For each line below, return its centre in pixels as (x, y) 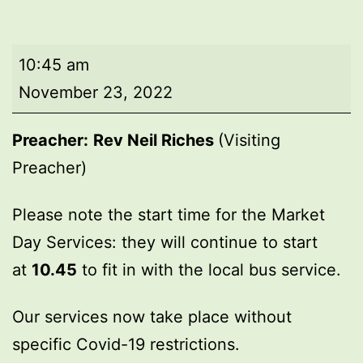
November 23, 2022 (96, 92)
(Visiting (249, 140)
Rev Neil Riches (156, 140)
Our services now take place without (152, 316)
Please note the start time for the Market (169, 214)
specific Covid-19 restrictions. (126, 344)
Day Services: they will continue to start (165, 242)
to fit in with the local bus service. (209, 269)
